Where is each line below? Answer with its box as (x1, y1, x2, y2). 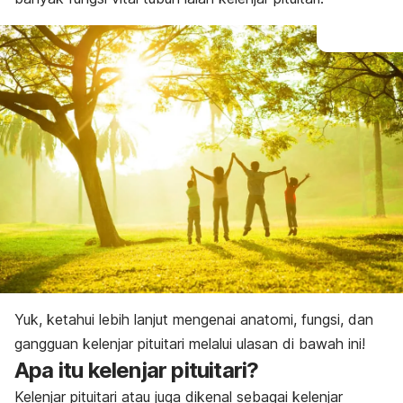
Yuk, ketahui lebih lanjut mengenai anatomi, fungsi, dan (14, 309, 373, 328)
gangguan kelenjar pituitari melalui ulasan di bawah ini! (14, 334, 365, 353)
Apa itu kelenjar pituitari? (14, 356, 259, 383)
